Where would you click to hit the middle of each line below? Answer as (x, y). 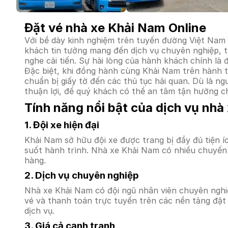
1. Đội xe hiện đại (62, 125)
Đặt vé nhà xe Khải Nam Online (115, 28)
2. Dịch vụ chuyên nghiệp (82, 175)
